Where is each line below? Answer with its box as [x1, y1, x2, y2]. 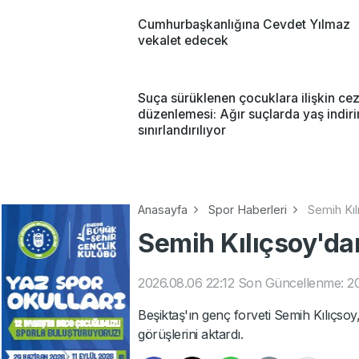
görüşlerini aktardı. [138, 325, 243, 342]
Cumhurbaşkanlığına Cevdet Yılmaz [138, 16, 350, 32]
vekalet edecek [138, 32, 228, 48]
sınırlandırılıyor [138, 122, 226, 138]
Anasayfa [138, 202, 188, 216]
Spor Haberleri [208, 202, 287, 216]
